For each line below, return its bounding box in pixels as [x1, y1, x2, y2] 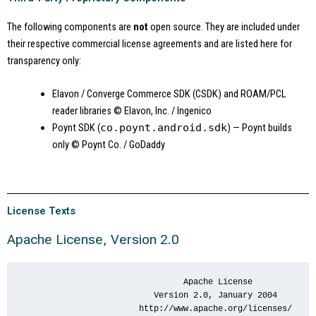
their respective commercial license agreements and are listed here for [7, 37, 292, 50]
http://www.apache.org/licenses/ [20, 304, 293, 314]
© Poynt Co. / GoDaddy [71, 138, 165, 151]
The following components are [7, 20, 133, 33]
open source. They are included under [148, 20, 300, 33]
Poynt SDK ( [51, 121, 100, 134]
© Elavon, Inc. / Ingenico [113, 104, 212, 117]
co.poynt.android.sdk [99, 121, 227, 133]
